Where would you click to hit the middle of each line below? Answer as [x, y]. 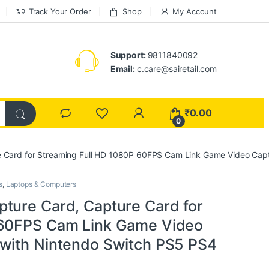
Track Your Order [60, 11]
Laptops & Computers [41, 184]
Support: [129, 55]
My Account [195, 11]
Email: [123, 68]
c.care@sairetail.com [177, 68]
